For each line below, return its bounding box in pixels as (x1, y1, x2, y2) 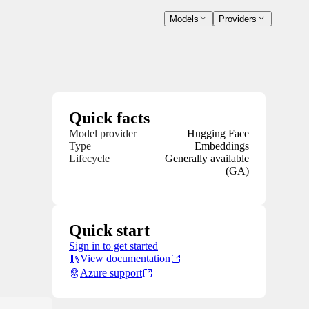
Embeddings (195, 140, 249, 152)
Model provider (69, 128, 137, 140)
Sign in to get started (69, 240, 158, 252)
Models (169, 14, 199, 25)
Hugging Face (187, 128, 249, 140)
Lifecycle (69, 152, 110, 165)
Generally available (165, 152, 249, 165)
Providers (219, 14, 257, 25)
